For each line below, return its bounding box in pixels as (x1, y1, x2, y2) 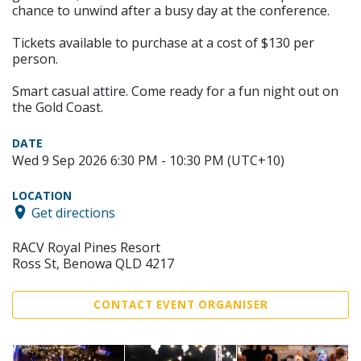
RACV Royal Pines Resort (12, 239, 160, 257)
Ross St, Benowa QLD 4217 (12, 255, 174, 273)
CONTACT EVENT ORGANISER (93, 297, 268, 313)
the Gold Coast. (12, 98, 103, 116)
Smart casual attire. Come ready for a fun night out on (12, 81, 338, 100)
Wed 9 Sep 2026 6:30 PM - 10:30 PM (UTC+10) (12, 151, 284, 169)
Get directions (31, 203, 115, 222)
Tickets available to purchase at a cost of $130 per (12, 33, 314, 52)
